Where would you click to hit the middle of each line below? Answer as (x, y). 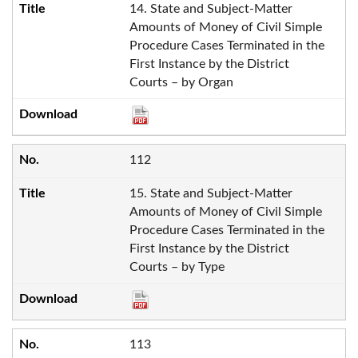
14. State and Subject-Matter (211, 8)
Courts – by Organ (181, 82)
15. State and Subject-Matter (211, 194)
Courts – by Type (177, 267)
